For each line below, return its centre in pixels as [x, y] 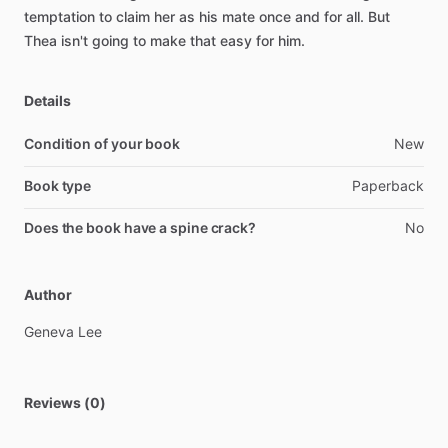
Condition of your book [102, 143]
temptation [59, 16]
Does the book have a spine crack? [140, 227]
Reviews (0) [65, 402]
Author [48, 294]
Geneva [49, 331]
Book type [58, 185]
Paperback [388, 185]
